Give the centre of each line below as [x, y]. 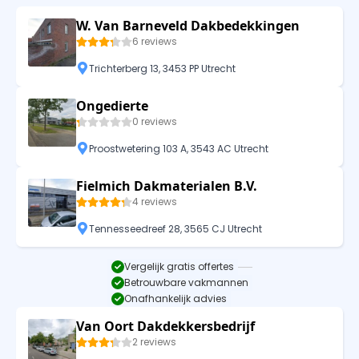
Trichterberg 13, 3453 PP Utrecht [162, 68]
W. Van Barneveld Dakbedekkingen [188, 26]
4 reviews [155, 202]
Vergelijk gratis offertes [179, 267]
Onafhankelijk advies [175, 299]
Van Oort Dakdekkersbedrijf [165, 327]
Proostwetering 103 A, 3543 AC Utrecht [179, 148]
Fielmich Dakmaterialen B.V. [167, 186]
